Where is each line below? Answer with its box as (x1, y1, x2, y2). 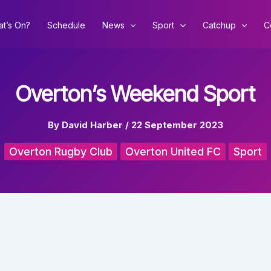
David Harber (62, 119, 125, 131)
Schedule (47, 19, 85, 30)
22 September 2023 (131, 119, 223, 131)
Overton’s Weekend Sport (16, 80, 255, 107)
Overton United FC (125, 145, 221, 158)
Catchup (202, 19, 236, 30)
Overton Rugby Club (9, 145, 113, 158)
